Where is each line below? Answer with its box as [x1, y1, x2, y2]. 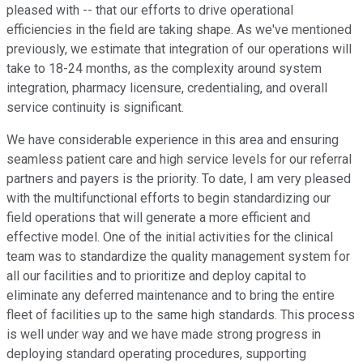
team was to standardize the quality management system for [6, 249, 350, 265]
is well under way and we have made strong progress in [6, 327, 321, 343]
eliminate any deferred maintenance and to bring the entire [6, 288, 335, 304]
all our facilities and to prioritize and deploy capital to [6, 268, 306, 284]
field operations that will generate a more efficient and [6, 210, 310, 226]
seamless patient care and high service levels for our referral [6, 152, 352, 168]
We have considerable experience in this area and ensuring [6, 132, 339, 148]
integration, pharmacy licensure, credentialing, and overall [6, 80, 327, 96]
